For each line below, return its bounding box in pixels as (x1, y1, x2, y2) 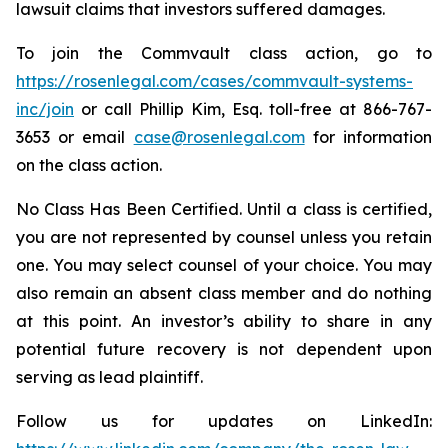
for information (304, 127, 433, 147)
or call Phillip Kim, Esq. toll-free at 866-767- (74, 99, 432, 119)
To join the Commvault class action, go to (16, 43, 432, 63)
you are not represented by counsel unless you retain (16, 227, 432, 247)
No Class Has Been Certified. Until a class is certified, (16, 199, 432, 219)
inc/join (16, 99, 74, 119)
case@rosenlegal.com (133, 127, 305, 147)
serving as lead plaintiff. (16, 367, 203, 387)
